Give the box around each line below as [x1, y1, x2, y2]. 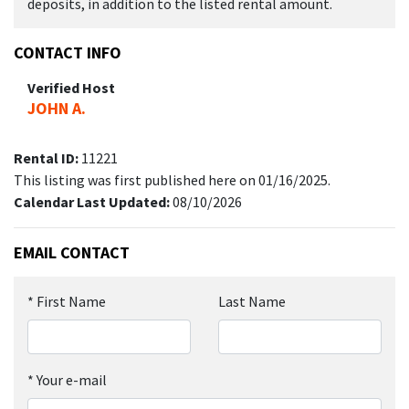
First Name [37, 291, 106, 310]
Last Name [218, 291, 286, 310]
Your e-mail [37, 370, 107, 389]
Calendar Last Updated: [14, 192, 173, 211]
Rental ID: [14, 148, 81, 167]
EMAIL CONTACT [14, 241, 130, 263]
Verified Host [27, 78, 115, 97]
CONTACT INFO [14, 41, 121, 63]
